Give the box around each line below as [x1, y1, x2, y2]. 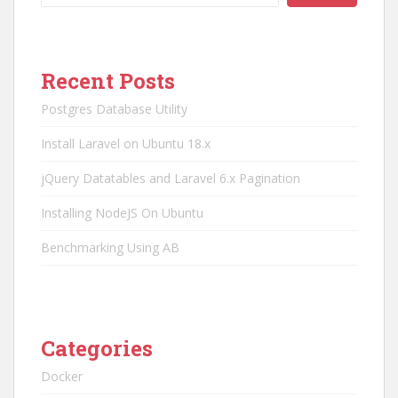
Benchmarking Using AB [41, 239, 179, 256]
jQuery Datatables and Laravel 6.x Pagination [41, 170, 300, 187]
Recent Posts [41, 67, 175, 95]
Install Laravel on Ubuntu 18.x [41, 135, 211, 152]
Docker [41, 368, 83, 385]
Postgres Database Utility [41, 100, 187, 117]
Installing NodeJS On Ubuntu [41, 204, 203, 221]
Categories [41, 334, 153, 362]
